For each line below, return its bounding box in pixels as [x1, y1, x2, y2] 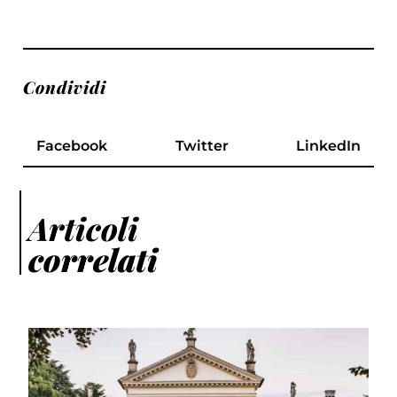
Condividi [23, 74, 107, 98]
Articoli [28, 206, 139, 249]
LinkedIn [295, 136, 361, 154]
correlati [28, 237, 159, 280]
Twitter [175, 136, 229, 154]
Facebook [36, 136, 108, 154]
